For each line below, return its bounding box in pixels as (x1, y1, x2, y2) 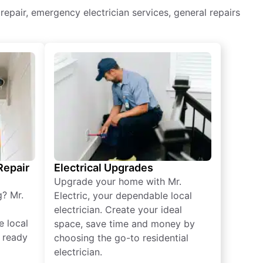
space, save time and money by (54, 217, 195, 230)
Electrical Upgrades (54, 161, 153, 174)
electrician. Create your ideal (54, 203, 182, 215)
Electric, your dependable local (54, 189, 192, 201)
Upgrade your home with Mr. (54, 175, 181, 187)
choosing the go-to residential (54, 231, 188, 244)
